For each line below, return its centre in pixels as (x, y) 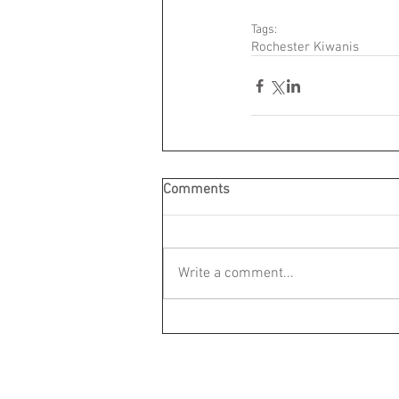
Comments (196, 190)
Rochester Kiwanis (305, 48)
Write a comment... (236, 274)
